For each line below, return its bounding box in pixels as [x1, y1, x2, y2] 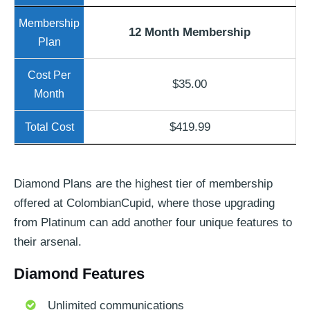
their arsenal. [14, 235, 82, 249]
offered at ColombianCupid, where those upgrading [14, 197, 275, 210]
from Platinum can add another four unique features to [14, 216, 292, 230]
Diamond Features [14, 265, 145, 283]
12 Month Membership [129, 26, 250, 39]
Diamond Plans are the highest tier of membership [14, 177, 273, 191]
